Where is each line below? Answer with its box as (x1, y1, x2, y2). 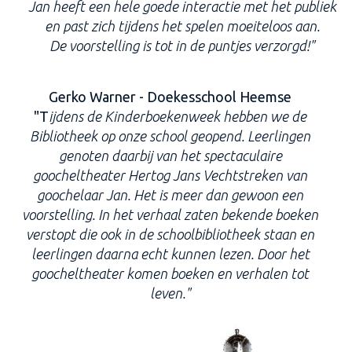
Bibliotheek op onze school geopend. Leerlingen (30, 128, 310, 144)
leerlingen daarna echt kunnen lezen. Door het (31, 246, 310, 262)
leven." (150, 285, 190, 301)
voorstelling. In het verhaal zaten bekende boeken (22, 207, 318, 222)
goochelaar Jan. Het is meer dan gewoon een (37, 187, 303, 203)
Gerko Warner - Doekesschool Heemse (49, 89, 291, 104)
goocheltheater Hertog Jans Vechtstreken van (33, 167, 307, 183)
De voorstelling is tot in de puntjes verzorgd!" (49, 38, 314, 53)
